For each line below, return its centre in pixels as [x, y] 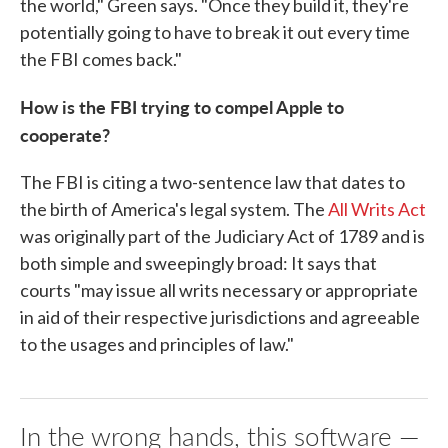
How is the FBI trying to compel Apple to [182, 107]
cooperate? [65, 135]
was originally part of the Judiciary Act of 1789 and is [222, 236]
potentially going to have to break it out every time [215, 32]
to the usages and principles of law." [157, 344]
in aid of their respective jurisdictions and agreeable [220, 317]
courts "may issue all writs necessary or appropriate [219, 290]
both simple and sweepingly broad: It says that [198, 263]
